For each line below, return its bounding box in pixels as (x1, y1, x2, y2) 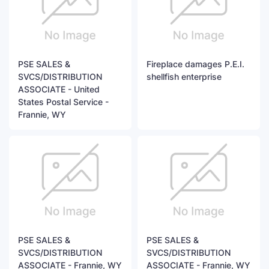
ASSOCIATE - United (18, 84, 100, 95)
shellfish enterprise (147, 71, 222, 82)
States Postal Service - (18, 97, 109, 107)
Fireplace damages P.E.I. (147, 59, 244, 70)
